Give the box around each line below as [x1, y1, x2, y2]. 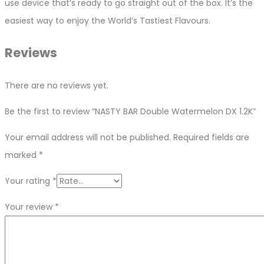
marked [5, 148, 39, 161]
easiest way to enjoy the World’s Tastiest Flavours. [5, 14, 210, 27]
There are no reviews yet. [5, 79, 108, 91]
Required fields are [173, 131, 249, 143]
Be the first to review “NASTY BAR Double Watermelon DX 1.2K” [5, 105, 256, 117]
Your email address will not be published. [5, 131, 171, 143]
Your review [5, 200, 55, 213]
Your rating [5, 174, 52, 187]
